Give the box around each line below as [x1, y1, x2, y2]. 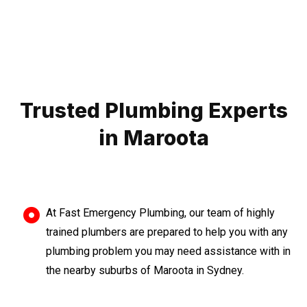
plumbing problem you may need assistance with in [46, 245, 291, 258]
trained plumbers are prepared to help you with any [46, 225, 288, 238]
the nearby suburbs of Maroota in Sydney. [46, 264, 244, 277]
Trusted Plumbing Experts [19, 98, 288, 123]
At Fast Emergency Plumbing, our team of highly [46, 206, 275, 219]
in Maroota [98, 125, 209, 150]
